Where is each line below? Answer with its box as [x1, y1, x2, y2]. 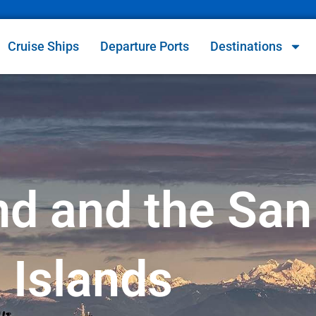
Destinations [210, 39, 283, 54]
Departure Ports [100, 39, 190, 54]
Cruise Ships [8, 39, 80, 54]
